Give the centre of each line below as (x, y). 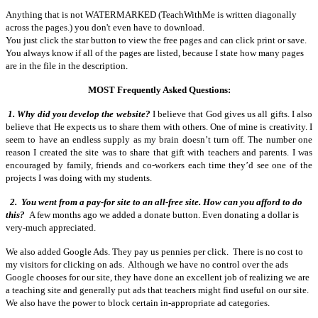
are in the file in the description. (67, 65)
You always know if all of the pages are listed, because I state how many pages (155, 53)
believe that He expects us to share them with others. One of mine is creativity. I (159, 126)
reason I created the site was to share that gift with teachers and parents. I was (159, 152)
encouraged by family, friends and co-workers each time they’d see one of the (159, 165)
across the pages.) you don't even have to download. (105, 27)
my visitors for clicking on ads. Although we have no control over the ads (147, 264)
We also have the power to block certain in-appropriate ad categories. (138, 302)
